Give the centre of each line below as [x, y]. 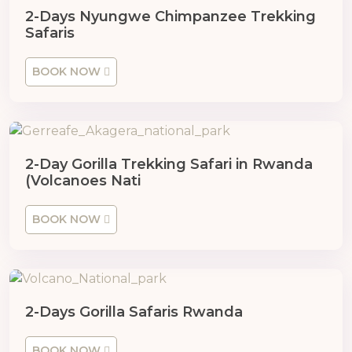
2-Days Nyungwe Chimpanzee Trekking [170, 17]
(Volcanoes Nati [83, 181]
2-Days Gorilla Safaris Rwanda [134, 312]
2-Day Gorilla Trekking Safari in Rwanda [169, 165]
